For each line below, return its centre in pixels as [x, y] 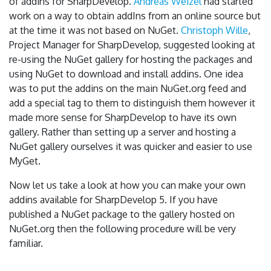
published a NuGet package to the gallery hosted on [122, 214]
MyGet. [25, 161]
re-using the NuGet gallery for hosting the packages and [131, 59]
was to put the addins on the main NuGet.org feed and [128, 88]
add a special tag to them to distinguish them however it [132, 103]
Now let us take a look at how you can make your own [127, 185]
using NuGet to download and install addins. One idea [126, 74]
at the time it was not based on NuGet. [95, 30]
